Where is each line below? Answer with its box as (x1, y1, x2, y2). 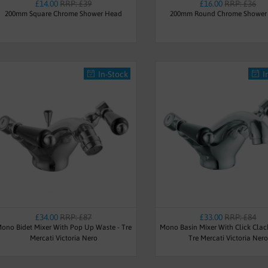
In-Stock (98, 69, 128, 79)
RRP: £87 (60, 212, 92, 222)
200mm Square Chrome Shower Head (5, 9, 123, 18)
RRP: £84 (224, 212, 257, 222)
